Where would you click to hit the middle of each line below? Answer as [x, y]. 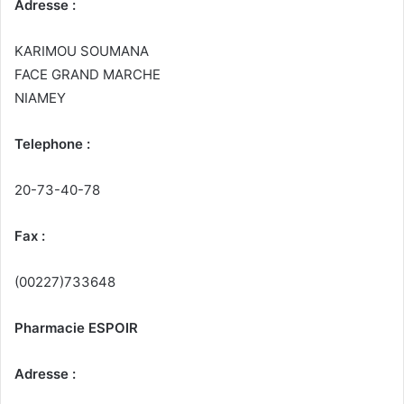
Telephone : [52, 144]
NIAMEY [40, 98]
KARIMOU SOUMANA [82, 51]
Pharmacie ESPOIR [76, 328]
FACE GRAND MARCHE [87, 75]
